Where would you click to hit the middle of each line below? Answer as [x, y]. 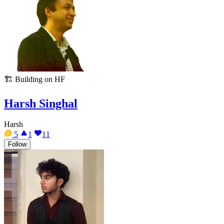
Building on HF [40, 79]
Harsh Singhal [41, 103]
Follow [17, 144]
